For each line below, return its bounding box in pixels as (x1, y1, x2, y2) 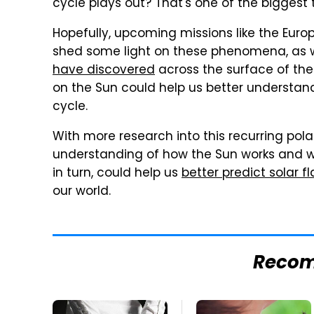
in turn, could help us (53, 164, 182, 184)
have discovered (53, 61, 155, 81)
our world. (53, 182, 111, 202)
